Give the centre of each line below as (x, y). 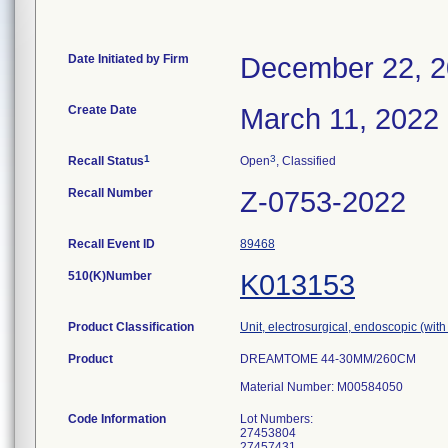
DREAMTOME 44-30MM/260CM (328, 359)
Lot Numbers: (276, 419)
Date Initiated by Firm (128, 59)
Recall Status (106, 161)
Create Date (102, 110)
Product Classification (131, 327)
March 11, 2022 (339, 119)
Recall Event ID (111, 244)
